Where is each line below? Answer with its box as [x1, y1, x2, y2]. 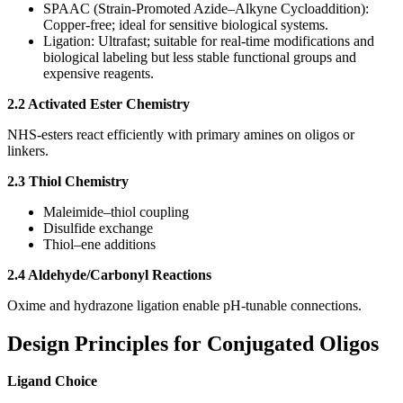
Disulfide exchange [43, 219, 153, 236]
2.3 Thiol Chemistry [7, 173, 129, 189]
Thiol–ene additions [43, 236, 156, 252]
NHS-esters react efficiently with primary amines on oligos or [7, 126, 354, 142]
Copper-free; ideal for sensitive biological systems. [43, 16, 328, 32]
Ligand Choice [7, 373, 97, 390]
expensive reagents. [43, 65, 154, 81]
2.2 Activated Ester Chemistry [7, 95, 190, 112]
